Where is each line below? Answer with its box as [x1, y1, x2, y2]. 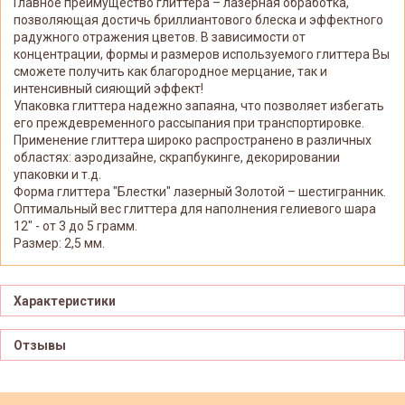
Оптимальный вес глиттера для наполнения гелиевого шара [14, 201, 376, 216]
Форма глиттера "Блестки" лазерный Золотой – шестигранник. [14, 184, 386, 199]
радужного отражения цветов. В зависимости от [14, 29, 306, 44]
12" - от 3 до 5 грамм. [14, 218, 137, 233]
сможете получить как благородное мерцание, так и [14, 63, 327, 79]
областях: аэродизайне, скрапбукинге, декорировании [14, 149, 340, 165]
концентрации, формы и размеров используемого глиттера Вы [14, 46, 390, 61]
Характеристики [14, 294, 116, 309]
